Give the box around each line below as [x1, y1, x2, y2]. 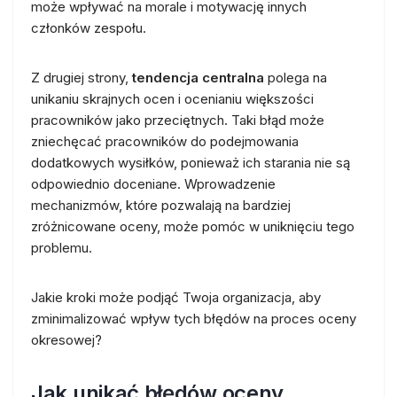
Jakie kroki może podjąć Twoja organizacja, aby [31, 288, 321, 306]
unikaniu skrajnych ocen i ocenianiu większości [31, 90, 314, 107]
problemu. [31, 238, 92, 256]
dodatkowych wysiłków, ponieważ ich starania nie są [31, 153, 350, 171]
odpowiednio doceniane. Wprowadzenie [31, 175, 276, 192]
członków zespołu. [31, 19, 146, 36]
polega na [264, 68, 327, 86]
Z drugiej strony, [31, 68, 132, 86]
